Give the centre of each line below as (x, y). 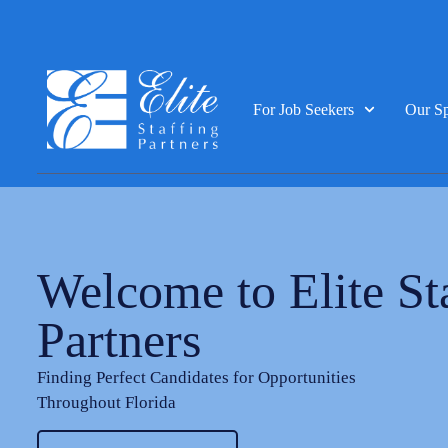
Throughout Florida (106, 403)
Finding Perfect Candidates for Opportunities (196, 378)
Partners (119, 341)
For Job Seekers (303, 110)
